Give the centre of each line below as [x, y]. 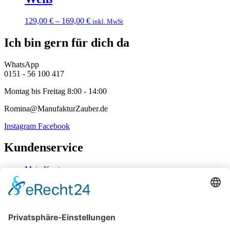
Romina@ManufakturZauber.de [56, 108]
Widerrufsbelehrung [57, 197]
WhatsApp [22, 64]
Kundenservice [44, 148]
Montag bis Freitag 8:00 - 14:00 [55, 91]
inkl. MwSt [108, 21]
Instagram [20, 126]
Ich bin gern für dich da [67, 42]
